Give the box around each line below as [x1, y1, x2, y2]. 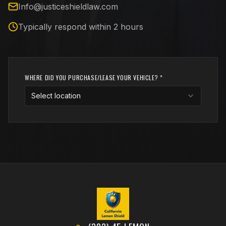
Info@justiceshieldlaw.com [18, 2, 118, 12]
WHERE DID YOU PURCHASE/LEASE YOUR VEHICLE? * [25, 73, 163, 82]
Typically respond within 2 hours [18, 22, 143, 32]
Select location [31, 91, 81, 100]
